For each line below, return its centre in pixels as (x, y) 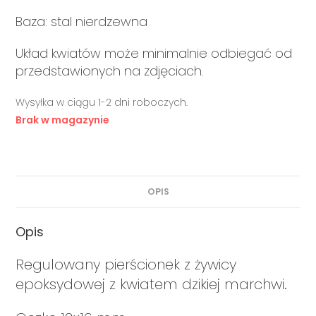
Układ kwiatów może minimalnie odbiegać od (154, 53)
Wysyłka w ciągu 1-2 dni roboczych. (102, 102)
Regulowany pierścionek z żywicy (126, 264)
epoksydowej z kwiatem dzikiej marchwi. (152, 284)
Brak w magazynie (63, 120)
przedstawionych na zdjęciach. (110, 71)
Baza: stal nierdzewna (82, 21)
